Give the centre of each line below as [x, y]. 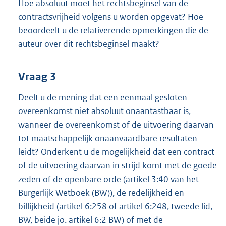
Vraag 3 [37, 77]
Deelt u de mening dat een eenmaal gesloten [103, 98]
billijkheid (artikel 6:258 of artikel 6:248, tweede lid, [115, 207]
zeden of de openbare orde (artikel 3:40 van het [108, 179]
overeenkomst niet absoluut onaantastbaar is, [104, 111]
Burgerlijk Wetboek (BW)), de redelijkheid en [101, 193]
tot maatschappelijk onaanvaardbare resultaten [108, 138]
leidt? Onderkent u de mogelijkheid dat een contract [116, 152]
